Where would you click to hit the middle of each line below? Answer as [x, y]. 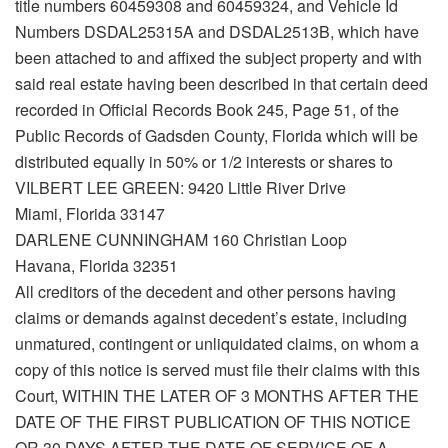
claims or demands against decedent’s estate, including [211, 318]
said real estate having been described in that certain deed [221, 84]
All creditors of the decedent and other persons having [205, 292]
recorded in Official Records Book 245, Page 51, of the [207, 110]
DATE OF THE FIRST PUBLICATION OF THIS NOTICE [213, 422]
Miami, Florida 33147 [90, 214]
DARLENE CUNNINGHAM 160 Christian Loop [181, 240]
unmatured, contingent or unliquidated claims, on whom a [217, 344]
